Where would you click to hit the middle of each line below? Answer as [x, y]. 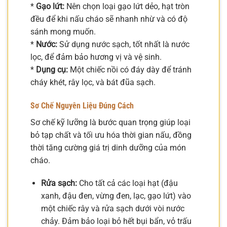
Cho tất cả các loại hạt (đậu [127, 183]
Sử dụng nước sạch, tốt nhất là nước [123, 44]
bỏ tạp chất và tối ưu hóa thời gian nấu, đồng [111, 135]
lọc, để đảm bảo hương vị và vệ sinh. [96, 57]
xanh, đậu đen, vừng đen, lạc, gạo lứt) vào [116, 196]
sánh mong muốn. [63, 31]
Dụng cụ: [52, 69]
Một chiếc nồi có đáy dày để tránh [130, 69]
